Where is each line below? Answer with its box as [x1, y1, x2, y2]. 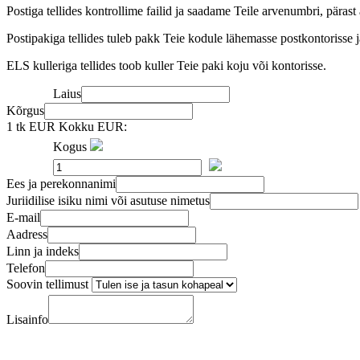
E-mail [6, 210, 40, 224]
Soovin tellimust [6, 276, 88, 291]
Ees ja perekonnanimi [6, 176, 116, 190]
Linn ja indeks [6, 243, 79, 258]
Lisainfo [6, 312, 48, 326]
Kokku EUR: [59, 119, 127, 133]
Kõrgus [6, 103, 44, 117]
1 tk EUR [6, 119, 55, 133]
